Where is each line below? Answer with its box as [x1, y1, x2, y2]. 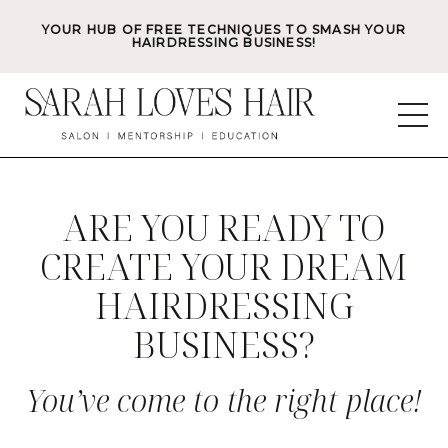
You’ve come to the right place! [25, 379, 423, 421]
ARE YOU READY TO [62, 202, 386, 252]
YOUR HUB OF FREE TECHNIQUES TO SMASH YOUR [41, 22, 407, 37]
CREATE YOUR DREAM [39, 241, 409, 291]
